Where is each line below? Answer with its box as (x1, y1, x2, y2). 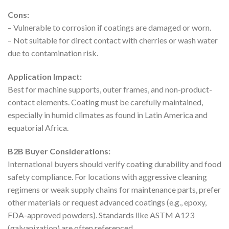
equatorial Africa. (8, 122, 68, 132)
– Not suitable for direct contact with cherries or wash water (8, 35, 218, 45)
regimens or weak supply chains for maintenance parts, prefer (8, 184, 221, 194)
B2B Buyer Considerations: (8, 146, 110, 156)
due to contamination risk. (8, 48, 98, 58)
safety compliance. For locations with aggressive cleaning (8, 171, 207, 181)
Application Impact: (8, 71, 82, 81)
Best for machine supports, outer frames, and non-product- (8, 84, 212, 94)
